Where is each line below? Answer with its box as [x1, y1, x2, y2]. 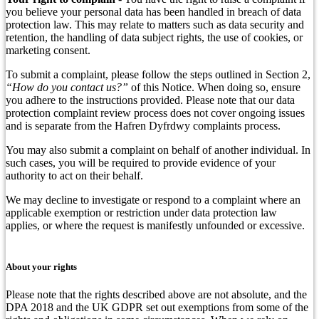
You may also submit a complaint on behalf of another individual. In [6, 144, 310, 157]
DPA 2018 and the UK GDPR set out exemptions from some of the [6, 300, 308, 313]
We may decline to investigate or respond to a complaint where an [6, 194, 300, 206]
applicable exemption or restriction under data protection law [6, 206, 277, 219]
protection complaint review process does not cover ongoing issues [6, 107, 305, 120]
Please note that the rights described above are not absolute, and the [6, 288, 307, 300]
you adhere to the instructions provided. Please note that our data [6, 94, 295, 107]
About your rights [6, 261, 77, 272]
